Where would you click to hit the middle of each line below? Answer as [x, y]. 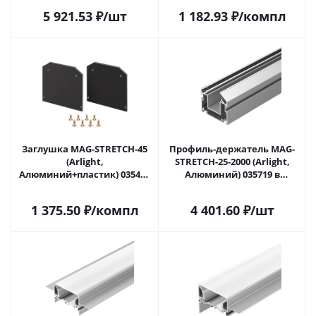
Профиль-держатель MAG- [232, 149]
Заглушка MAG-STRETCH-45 [85, 149]
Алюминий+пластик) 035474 [85, 174]
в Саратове [89, 187]
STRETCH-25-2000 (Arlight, [232, 162]
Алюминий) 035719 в [232, 174]
